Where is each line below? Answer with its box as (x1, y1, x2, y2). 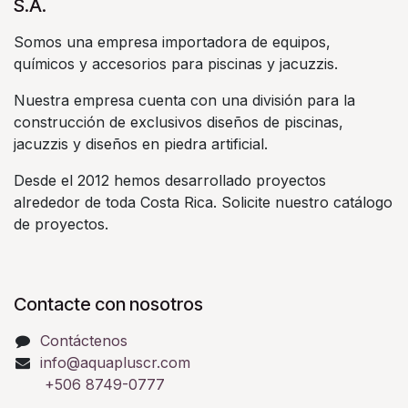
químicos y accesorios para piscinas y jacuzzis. (14, 55, 342, 74)
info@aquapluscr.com (39, 353, 190, 372)
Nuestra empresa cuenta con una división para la (14, 91, 355, 110)
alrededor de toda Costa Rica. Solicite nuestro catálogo (14, 193, 393, 212)
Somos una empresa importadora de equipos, (14, 33, 331, 52)
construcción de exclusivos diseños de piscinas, (14, 113, 343, 132)
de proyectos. (14, 215, 108, 234)
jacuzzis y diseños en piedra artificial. (14, 135, 272, 154)
